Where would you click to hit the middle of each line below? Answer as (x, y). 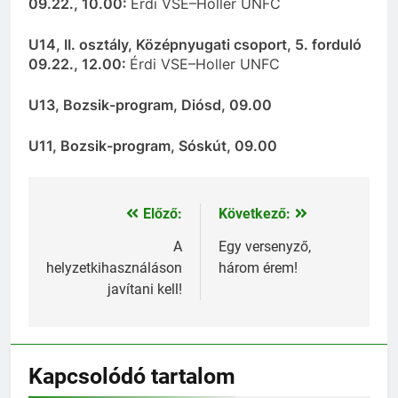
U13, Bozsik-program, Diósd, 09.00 (150, 104)
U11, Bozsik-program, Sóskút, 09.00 (153, 145)
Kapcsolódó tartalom (132, 376)
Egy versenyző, (265, 246)
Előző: (163, 213)
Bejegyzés (94, 218)
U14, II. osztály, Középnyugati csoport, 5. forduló (195, 44)
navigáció (92, 250)
